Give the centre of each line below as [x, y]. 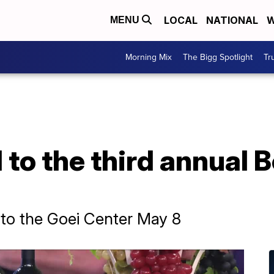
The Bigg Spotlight [218, 57]
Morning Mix [149, 57]
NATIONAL [232, 20]
